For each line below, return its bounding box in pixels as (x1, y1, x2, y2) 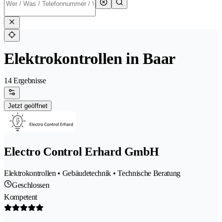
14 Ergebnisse (4, 76, 46, 85)
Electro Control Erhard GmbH (4, 145, 159, 159)
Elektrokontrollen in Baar (4, 50, 175, 68)
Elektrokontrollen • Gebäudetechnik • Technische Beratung (4, 169, 181, 178)
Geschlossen (12, 181, 50, 190)
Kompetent (4, 193, 38, 202)
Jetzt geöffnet (8, 102, 48, 110)
